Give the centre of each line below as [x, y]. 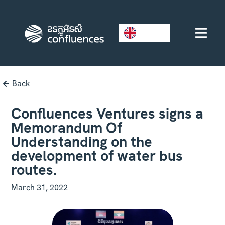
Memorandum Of [67, 127]
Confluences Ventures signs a [107, 113]
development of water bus [97, 155]
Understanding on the [82, 141]
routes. [34, 170]
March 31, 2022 [40, 187]
